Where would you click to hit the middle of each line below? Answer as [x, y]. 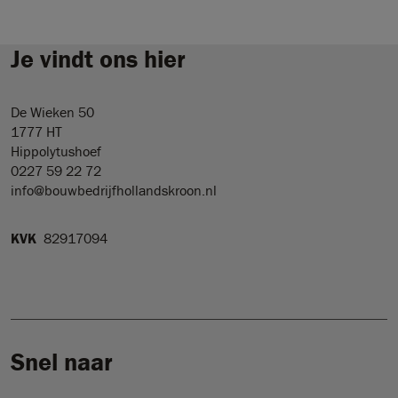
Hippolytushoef [56, 151]
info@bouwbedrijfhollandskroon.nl [114, 190]
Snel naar [62, 361]
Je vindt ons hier [98, 58]
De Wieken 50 [52, 111]
